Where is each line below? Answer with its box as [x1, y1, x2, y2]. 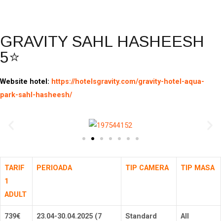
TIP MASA [181, 163, 215, 173]
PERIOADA [37, 163, 72, 173]
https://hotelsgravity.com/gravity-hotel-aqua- [51, 77, 204, 86]
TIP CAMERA [125, 163, 169, 173]
